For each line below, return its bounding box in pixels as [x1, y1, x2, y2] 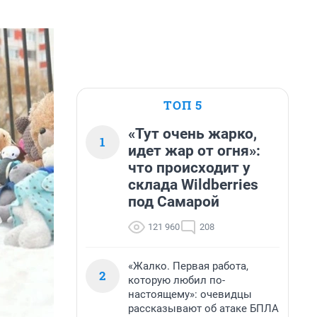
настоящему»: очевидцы [128, 288, 252, 301]
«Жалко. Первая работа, [128, 260, 248, 272]
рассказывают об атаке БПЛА [128, 302, 279, 315]
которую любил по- [128, 274, 225, 287]
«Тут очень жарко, [128, 125, 257, 142]
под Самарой [128, 193, 219, 210]
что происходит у [128, 159, 250, 176]
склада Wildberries [128, 176, 258, 193]
